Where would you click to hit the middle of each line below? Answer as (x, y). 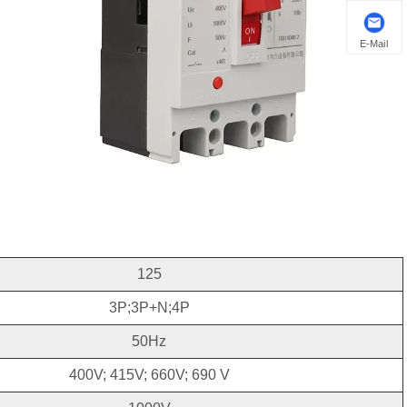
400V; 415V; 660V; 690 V (149, 375)
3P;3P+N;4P (149, 308)
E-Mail (374, 43)
